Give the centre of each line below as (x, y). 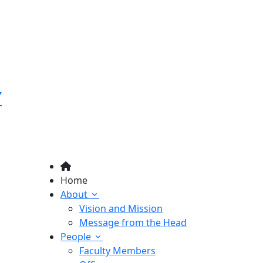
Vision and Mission (121, 208)
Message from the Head (133, 222)
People (76, 237)
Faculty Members (117, 251)
